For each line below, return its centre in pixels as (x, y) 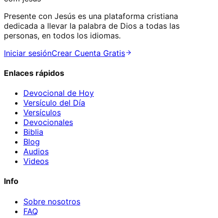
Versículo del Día (54, 103)
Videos (36, 161)
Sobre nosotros (52, 201)
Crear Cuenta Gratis (88, 53)
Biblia (33, 132)
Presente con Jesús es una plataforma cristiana (91, 16)
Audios (36, 152)
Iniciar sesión (28, 53)
